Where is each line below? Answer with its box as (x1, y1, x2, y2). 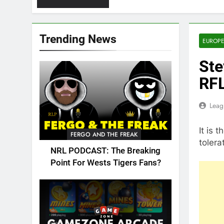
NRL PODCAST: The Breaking (50, 146, 160, 156)
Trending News (39, 32, 116, 46)
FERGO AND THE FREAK (70, 130, 137, 139)
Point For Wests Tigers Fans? (50, 158, 161, 168)
